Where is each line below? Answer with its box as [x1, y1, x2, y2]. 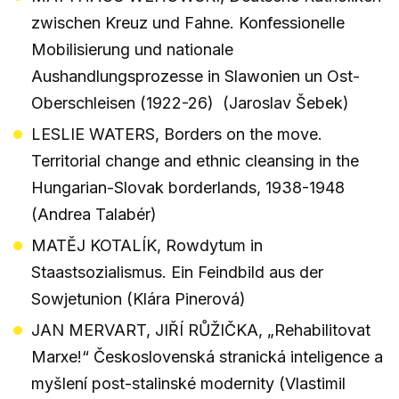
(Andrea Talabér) [31, 204, 157, 224]
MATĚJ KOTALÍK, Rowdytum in [31, 235, 263, 255]
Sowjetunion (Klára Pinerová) [31, 289, 246, 308]
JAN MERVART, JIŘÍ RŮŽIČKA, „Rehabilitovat [31, 320, 370, 339]
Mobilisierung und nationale [31, 39, 233, 59]
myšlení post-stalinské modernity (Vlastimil [31, 373, 346, 393]
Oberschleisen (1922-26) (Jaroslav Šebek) [31, 93, 349, 112]
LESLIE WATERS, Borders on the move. [31, 124, 322, 143]
